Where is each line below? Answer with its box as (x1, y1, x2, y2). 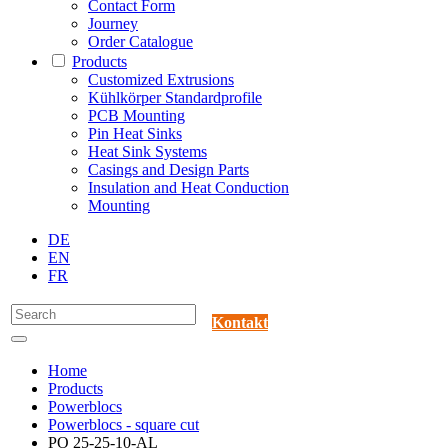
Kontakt (212, 314, 268, 332)
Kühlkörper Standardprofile (88, 89, 262, 107)
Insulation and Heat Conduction (88, 179, 289, 197)
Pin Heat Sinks (88, 125, 182, 143)
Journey (88, 15, 138, 33)
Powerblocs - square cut (48, 416, 199, 434)
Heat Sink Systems (88, 143, 207, 161)
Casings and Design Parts (88, 161, 249, 179)
